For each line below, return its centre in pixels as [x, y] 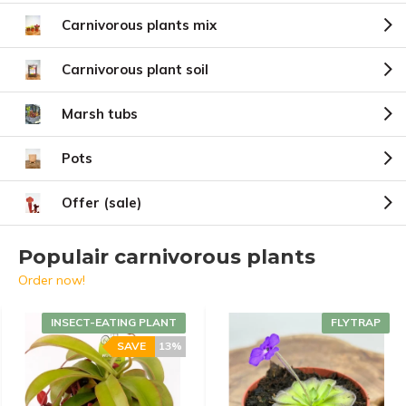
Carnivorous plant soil [135, 69]
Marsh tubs [100, 114]
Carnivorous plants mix [139, 25]
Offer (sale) [101, 203]
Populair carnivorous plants [167, 257]
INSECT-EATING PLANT [114, 322]
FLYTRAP [356, 322]
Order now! [52, 280]
